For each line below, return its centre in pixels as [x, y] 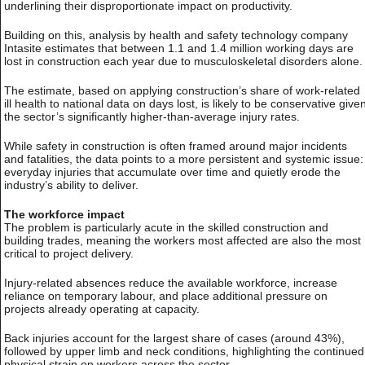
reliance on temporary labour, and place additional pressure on [166, 296]
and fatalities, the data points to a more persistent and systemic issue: [184, 159]
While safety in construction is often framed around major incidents [176, 146]
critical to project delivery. [69, 254]
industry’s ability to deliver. [71, 185]
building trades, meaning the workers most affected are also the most [182, 241]
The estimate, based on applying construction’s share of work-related [182, 91]
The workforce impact [64, 215]
